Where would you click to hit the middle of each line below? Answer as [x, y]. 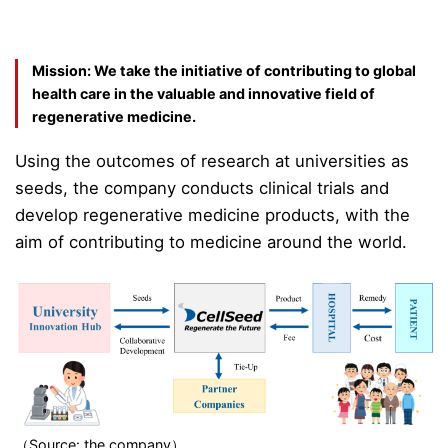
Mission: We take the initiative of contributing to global [224, 70]
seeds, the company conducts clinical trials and [202, 187]
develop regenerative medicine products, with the [212, 214]
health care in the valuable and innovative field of [204, 93]
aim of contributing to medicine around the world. [211, 241]
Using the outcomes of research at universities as [212, 160]
